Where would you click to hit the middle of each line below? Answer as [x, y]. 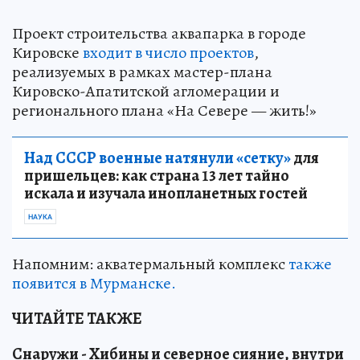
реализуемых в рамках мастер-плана [142, 72]
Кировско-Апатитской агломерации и [146, 91]
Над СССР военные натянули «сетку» [157, 157]
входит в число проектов [168, 52]
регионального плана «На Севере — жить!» [164, 110]
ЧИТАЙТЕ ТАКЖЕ [77, 318]
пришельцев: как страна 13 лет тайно [157, 175]
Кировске [47, 52]
